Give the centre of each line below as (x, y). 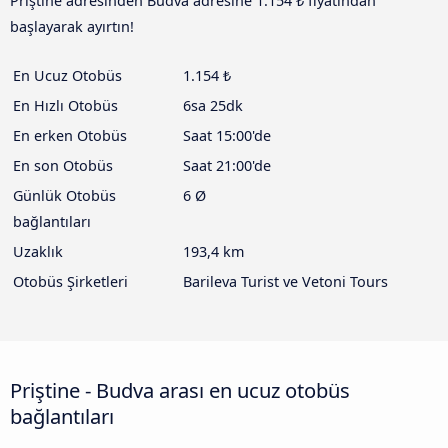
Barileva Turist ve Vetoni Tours (285, 282)
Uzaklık (38, 252)
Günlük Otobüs (64, 196)
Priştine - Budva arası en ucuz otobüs (180, 390)
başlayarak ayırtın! (72, 27)
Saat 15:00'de (227, 136)
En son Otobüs (63, 166)
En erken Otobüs (70, 136)
